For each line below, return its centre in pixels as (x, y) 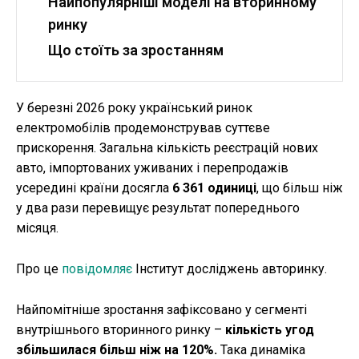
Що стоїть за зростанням (136, 50)
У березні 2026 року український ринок (134, 108)
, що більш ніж (300, 188)
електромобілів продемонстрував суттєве (143, 128)
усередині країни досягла (94, 188)
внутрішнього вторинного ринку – (121, 330)
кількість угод (270, 330)
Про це (39, 269)
